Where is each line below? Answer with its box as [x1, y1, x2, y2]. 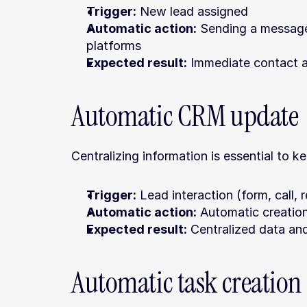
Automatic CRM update [71, 97, 299, 135]
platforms [86, 38, 141, 53]
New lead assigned [136, 4, 248, 19]
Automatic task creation [71, 263, 302, 302]
